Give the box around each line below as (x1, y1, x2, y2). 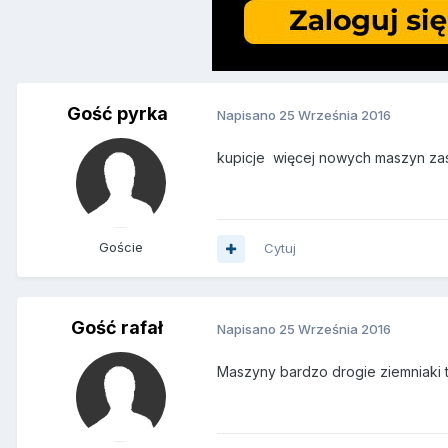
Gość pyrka (66, 103, 168, 125)
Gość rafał (71, 317, 163, 339)
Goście (99, 239, 143, 256)
